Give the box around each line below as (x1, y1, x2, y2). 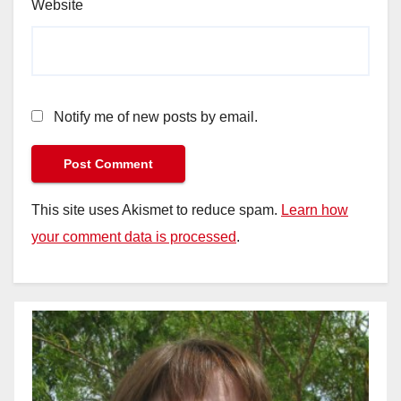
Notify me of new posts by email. (54, 108, 258, 124)
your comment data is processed (31, 228, 236, 244)
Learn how (281, 201, 348, 218)
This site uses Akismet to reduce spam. (31, 201, 281, 218)
